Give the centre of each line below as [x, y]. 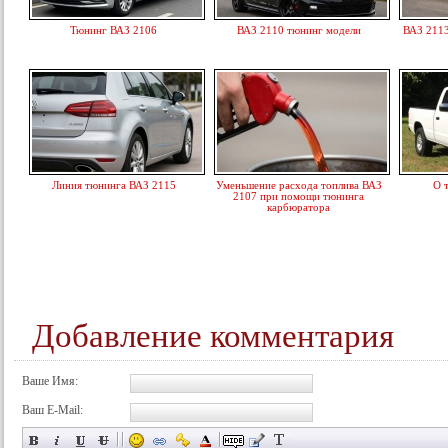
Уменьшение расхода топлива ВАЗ [299, 185]
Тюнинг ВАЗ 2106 [114, 30]
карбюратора [299, 207]
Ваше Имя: [50, 381]
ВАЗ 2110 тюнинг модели [299, 30]
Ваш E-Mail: [52, 410]
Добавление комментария [213, 336]
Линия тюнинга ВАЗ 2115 [114, 185]
